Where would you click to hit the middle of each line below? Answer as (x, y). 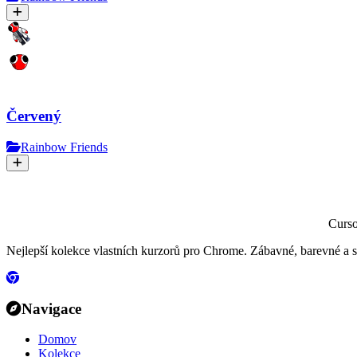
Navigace (51, 308)
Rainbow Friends (64, 147)
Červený (34, 116)
